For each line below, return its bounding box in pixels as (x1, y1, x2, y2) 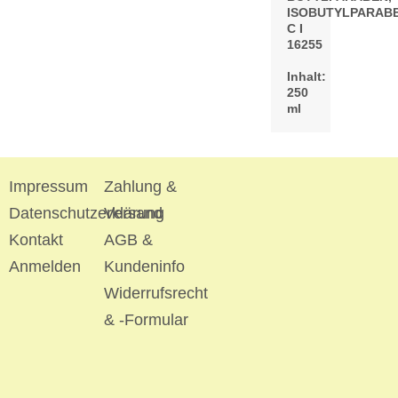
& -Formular (103, 311, 188, 329)
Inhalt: (287, 69, 326, 84)
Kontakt (9, 231, 63, 249)
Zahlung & (103, 178, 177, 195)
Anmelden (9, 258, 81, 275)
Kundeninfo (103, 258, 185, 275)
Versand (103, 204, 163, 222)
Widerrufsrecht (103, 284, 208, 302)
